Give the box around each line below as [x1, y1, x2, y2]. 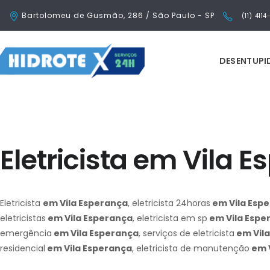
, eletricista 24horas [128, 197, 210, 209]
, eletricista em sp [133, 212, 207, 224]
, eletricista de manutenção [132, 242, 250, 254]
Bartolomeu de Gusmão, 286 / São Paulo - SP [22, 10, 215, 20]
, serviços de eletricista [139, 227, 234, 239]
